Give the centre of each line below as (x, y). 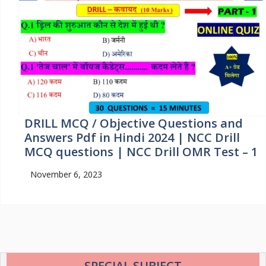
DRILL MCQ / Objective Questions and (134, 123)
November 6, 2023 (66, 174)
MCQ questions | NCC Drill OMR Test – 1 (141, 151)
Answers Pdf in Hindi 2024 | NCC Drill (132, 137)
